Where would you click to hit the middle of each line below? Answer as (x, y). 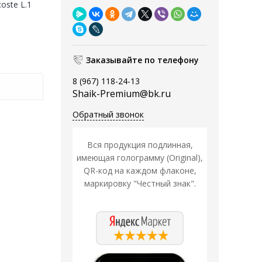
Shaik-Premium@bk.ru (122, 94)
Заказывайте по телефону (142, 60)
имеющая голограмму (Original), (140, 158)
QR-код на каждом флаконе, (140, 171)
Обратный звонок (108, 115)
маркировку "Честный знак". (140, 184)
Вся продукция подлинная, (140, 145)
